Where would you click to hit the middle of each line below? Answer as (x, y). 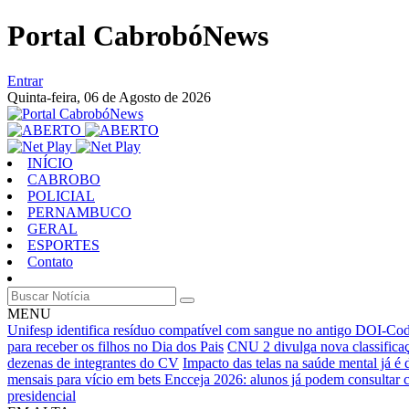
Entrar (25, 80)
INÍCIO (50, 163)
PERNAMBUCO (79, 212)
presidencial (42, 395)
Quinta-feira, (46, 97)
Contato (50, 261)
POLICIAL (61, 195)
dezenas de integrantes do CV (93, 362)
